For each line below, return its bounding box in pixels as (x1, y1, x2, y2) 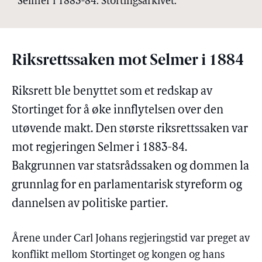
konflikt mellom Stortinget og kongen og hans (12, 249, 225, 261)
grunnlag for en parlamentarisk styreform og (12, 179, 242, 191)
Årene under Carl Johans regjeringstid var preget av (12, 233, 250, 244)
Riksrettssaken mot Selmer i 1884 (12, 53, 244, 69)
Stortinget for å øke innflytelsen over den (12, 104, 223, 116)
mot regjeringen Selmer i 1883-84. (12, 142, 187, 154)
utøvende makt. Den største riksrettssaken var (12, 123, 248, 135)
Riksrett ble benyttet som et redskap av (12, 85, 212, 98)
